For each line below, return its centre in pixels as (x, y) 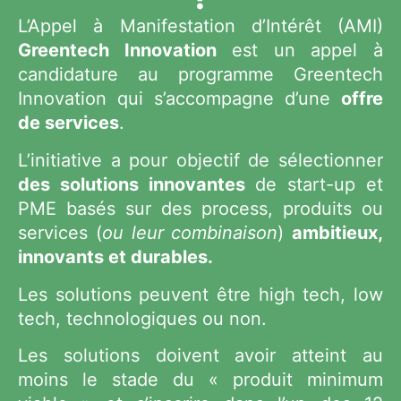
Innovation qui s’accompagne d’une (179, 99)
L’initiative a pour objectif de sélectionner (200, 160)
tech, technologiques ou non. (142, 318)
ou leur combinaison (190, 232)
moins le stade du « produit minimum (200, 380)
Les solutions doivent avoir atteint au (200, 356)
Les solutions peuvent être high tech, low (200, 294)
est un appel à (300, 51)
